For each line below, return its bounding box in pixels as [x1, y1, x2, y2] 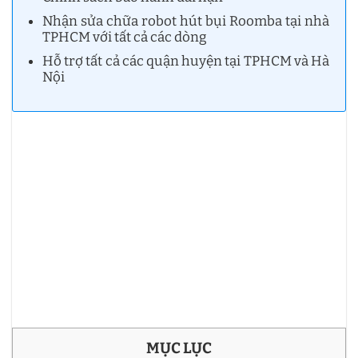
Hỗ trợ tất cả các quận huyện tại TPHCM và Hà [42, 53, 329, 70]
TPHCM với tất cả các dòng [42, 28, 208, 46]
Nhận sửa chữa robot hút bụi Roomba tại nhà [42, 12, 329, 30]
